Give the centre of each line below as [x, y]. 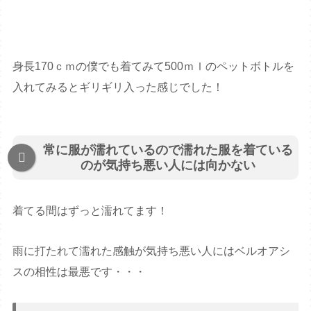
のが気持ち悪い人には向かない [168, 166]
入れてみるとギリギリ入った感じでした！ [118, 87]
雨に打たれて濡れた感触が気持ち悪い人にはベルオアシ [152, 251]
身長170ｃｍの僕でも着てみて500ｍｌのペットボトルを [154, 67]
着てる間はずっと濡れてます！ [91, 210]
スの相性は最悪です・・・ [79, 272]
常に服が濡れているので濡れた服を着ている [168, 150]
